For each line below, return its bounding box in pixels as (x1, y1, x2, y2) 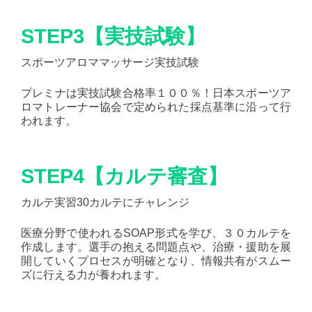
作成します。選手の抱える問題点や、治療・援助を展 (21, 241, 291, 253)
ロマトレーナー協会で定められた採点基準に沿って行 (21, 101, 291, 113)
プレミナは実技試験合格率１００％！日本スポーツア (21, 87, 291, 99)
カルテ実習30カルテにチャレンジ (21, 196, 189, 208)
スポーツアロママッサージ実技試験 (21, 56, 199, 68)
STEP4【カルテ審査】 (21, 165, 228, 187)
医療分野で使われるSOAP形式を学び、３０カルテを (21, 227, 291, 239)
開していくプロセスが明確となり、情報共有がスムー (21, 255, 291, 267)
